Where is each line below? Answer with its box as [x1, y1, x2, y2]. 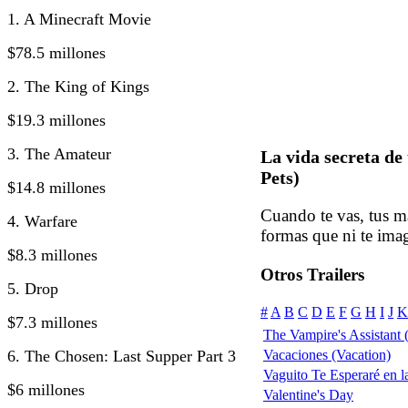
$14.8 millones [7, 178, 106, 197]
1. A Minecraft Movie [7, 9, 151, 28]
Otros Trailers [260, 265, 364, 285]
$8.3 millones [7, 245, 97, 264]
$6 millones [7, 380, 85, 399]
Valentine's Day [263, 387, 353, 403]
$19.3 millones [7, 110, 106, 129]
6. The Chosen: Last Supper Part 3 [7, 346, 236, 365]
